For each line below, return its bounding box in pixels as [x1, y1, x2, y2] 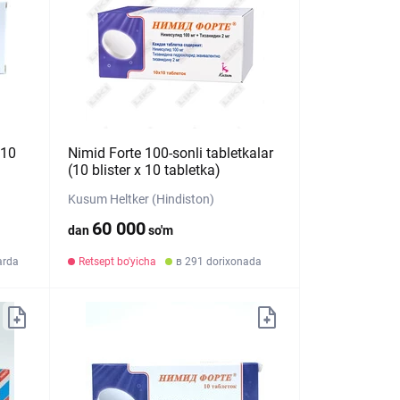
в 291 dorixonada [176, 255, 262, 268]
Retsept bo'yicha [79, 255, 157, 268]
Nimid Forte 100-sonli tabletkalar [68, 145, 274, 162]
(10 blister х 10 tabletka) [68, 162, 221, 179]
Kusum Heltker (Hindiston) [68, 192, 215, 206]
